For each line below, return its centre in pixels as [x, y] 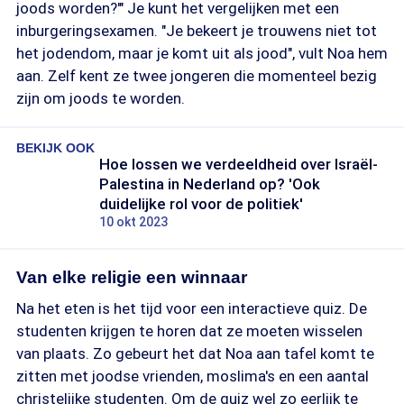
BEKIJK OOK [55, 148]
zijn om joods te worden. [101, 98]
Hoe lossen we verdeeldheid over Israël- [239, 164]
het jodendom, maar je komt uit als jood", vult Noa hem [202, 53]
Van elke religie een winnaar [132, 277]
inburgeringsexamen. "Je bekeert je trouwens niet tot [197, 31]
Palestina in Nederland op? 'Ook [210, 184]
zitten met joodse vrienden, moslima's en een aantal [193, 376]
